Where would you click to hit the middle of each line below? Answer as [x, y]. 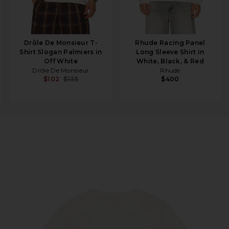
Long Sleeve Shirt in [170, 52]
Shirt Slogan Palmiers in [61, 52]
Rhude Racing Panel [170, 43]
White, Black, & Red [170, 61]
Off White [61, 61]
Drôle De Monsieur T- [61, 43]
